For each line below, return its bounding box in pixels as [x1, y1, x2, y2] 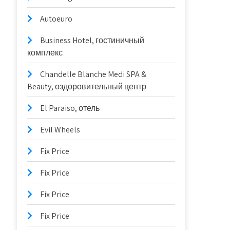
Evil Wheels [40, 124, 81, 135]
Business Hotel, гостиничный [40, 35, 145, 46]
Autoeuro [40, 13, 73, 24]
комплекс [27, 47, 63, 58]
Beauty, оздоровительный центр [27, 81, 147, 92]
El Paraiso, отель [40, 103, 100, 113]
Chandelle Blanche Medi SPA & [40, 69, 147, 80]
